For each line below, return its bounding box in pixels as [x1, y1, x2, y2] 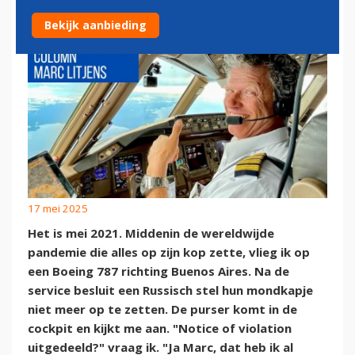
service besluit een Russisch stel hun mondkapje [28, 281, 313, 298]
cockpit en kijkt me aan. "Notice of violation [28, 319, 292, 336]
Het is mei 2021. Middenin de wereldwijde [28, 224, 274, 241]
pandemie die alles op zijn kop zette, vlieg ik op [28, 243, 310, 260]
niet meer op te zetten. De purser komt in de [28, 300, 297, 317]
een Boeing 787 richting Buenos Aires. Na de [28, 262, 289, 279]
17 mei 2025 [28, 200, 88, 216]
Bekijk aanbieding [44, 17, 147, 32]
